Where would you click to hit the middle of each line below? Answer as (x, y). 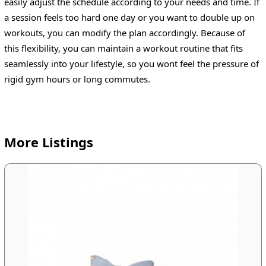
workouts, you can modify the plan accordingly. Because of (124, 32)
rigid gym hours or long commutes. (77, 79)
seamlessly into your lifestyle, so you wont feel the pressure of (131, 63)
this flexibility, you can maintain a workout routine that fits (123, 48)
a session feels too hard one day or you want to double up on (129, 17)
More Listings (48, 142)
